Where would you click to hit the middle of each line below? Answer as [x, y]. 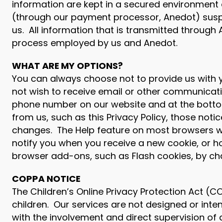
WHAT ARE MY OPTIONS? [67, 66]
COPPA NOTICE [46, 179]
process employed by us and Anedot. [95, 43]
